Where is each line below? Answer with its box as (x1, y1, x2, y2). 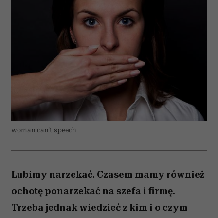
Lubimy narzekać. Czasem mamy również (11, 169, 204, 180)
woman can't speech (11, 127, 76, 134)
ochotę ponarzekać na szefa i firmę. (11, 185, 175, 197)
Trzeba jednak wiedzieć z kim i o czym (11, 202, 188, 213)
